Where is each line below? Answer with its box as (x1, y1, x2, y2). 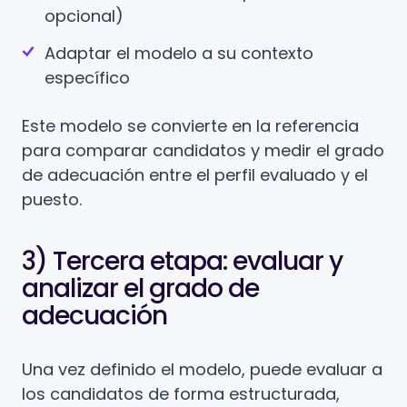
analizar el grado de (22, 271, 259, 306)
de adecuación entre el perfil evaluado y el (22, 164, 368, 186)
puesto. (22, 188, 82, 211)
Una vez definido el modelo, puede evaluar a (22, 358, 382, 381)
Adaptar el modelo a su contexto (45, 42, 313, 65)
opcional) (45, 5, 124, 27)
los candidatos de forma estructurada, (22, 382, 340, 405)
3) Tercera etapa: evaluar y (22, 243, 342, 279)
